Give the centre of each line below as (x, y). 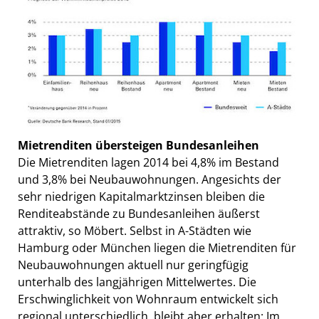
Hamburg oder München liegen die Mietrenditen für (157, 248)
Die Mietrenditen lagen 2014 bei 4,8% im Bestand (148, 163)
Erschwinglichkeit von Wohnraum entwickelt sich (148, 299)
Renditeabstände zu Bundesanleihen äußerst (139, 214)
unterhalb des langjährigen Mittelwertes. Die (137, 282)
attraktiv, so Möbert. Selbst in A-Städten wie (135, 231)
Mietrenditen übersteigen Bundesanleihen (138, 146)
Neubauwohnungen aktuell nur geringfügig (133, 265)
